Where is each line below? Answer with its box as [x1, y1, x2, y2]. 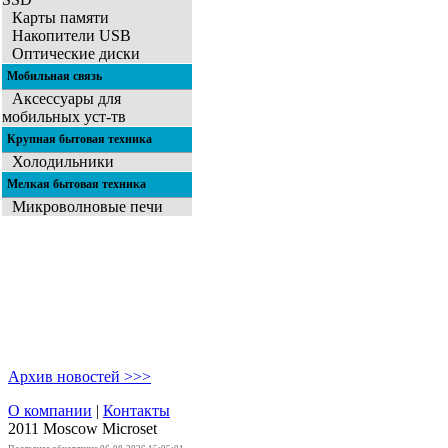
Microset [102, 420, 157, 438]
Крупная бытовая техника [7, 132, 152, 147]
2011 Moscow [8, 420, 102, 438]
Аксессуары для [12, 90, 121, 108]
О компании [8, 402, 92, 420]
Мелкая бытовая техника [7, 177, 146, 192]
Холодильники [12, 153, 114, 171]
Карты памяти [12, 9, 109, 27]
